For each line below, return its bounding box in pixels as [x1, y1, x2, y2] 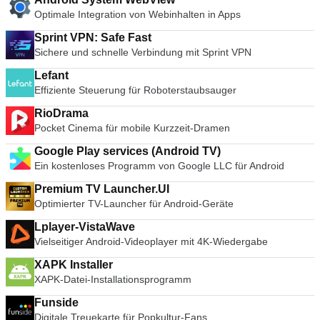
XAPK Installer [34, 259, 113, 271]
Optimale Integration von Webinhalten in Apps [34, 9, 241, 20]
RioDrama [34, 107, 89, 119]
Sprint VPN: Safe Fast [128, 31, 151, 44]
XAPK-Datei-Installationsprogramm [34, 274, 191, 285]
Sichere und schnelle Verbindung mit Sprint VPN [34, 46, 251, 58]
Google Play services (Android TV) [34, 145, 221, 157]
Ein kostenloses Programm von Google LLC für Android [34, 160, 285, 171]
